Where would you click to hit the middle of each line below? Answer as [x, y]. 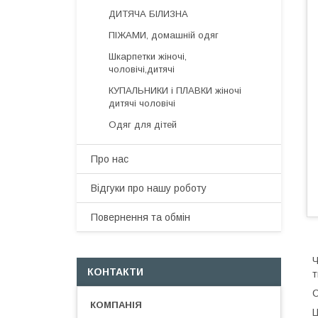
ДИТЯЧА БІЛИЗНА [148, 14]
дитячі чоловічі [142, 103]
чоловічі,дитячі [142, 69]
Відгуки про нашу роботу [149, 188]
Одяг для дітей [143, 125]
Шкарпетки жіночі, [148, 56]
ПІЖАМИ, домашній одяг [164, 35]
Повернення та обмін [141, 217]
